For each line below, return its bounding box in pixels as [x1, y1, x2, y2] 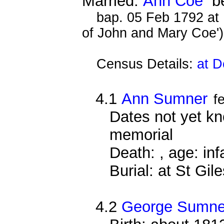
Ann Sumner [121, 89, 208, 107]
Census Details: [96, 56, 197, 71]
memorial [109, 125, 173, 143]
